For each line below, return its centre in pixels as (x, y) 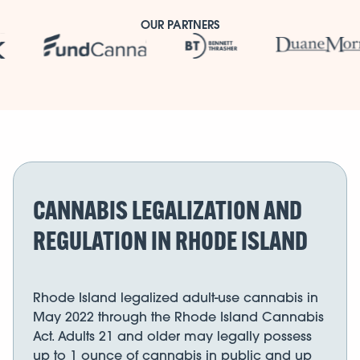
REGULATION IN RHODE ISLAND (170, 240)
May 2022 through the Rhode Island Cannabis (178, 316)
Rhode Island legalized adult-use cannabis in (176, 297)
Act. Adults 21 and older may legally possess (172, 335)
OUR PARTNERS (180, 24)
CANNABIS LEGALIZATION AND (168, 209)
